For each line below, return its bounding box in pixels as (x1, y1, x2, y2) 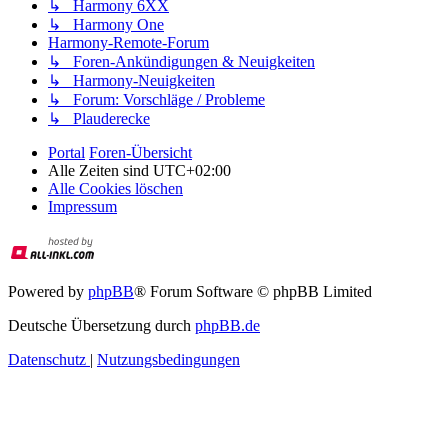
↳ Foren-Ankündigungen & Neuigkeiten (48, 53, 315, 71)
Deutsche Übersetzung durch (8, 317, 195, 335)
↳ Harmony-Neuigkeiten (48, 72, 215, 90)
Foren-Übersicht (89, 144, 192, 162)
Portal (48, 144, 85, 162)
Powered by (8, 283, 88, 301)
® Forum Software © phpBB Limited (134, 283, 372, 301)
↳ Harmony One (48, 16, 164, 34)
